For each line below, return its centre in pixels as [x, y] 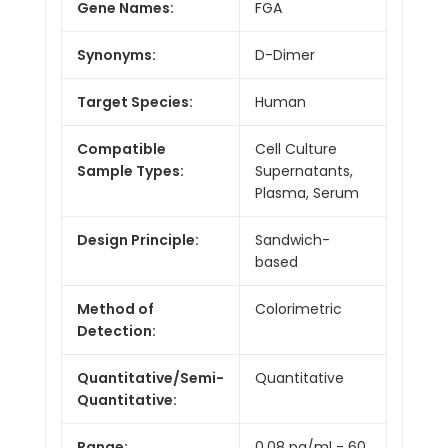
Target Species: [135, 101]
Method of [115, 308]
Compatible [121, 148]
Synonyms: [116, 54]
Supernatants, [304, 170]
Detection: [116, 330]
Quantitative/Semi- [150, 377]
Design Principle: [138, 239]
